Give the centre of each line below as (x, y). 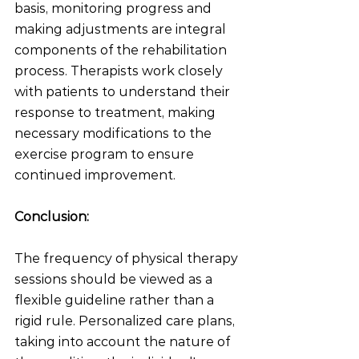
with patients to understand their (124, 92)
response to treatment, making (117, 113)
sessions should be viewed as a (115, 279)
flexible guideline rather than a (116, 300)
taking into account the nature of (124, 342)
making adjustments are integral (122, 29)
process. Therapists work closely (120, 71)
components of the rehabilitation (122, 50)
